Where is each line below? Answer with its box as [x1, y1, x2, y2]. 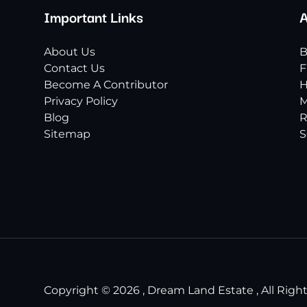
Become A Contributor [44, 78, 168, 91]
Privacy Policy [44, 95, 118, 108]
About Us [44, 45, 95, 58]
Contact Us [44, 62, 105, 75]
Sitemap [44, 127, 90, 140]
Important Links [44, 5, 143, 27]
